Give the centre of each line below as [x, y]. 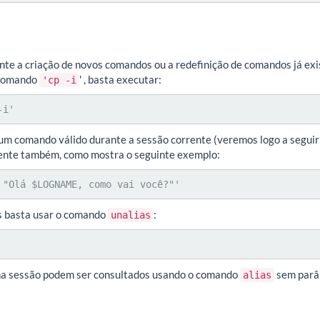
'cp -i [59, 80]
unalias [131, 215]
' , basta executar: [120, 79]
